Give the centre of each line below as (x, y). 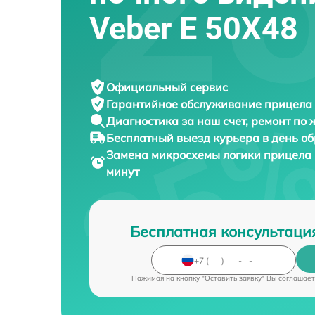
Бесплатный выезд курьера (184, 138)
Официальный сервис (167, 88)
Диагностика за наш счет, (179, 121)
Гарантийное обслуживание (185, 104)
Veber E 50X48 (194, 29)
